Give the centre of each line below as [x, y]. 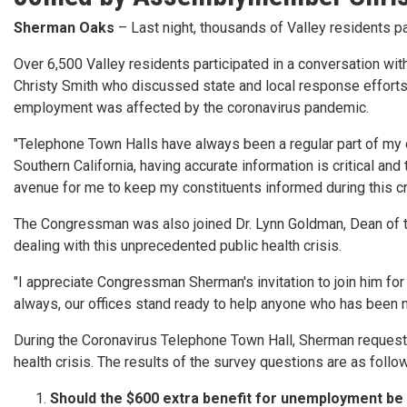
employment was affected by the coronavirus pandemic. [191, 108]
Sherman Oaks [64, 28]
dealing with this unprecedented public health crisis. [178, 246]
